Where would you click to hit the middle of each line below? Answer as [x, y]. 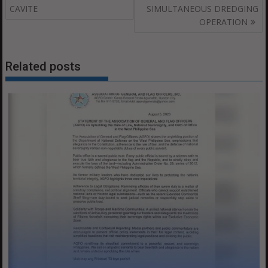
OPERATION [223, 22]
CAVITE [24, 8]
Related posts [43, 67]
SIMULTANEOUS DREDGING [202, 8]
